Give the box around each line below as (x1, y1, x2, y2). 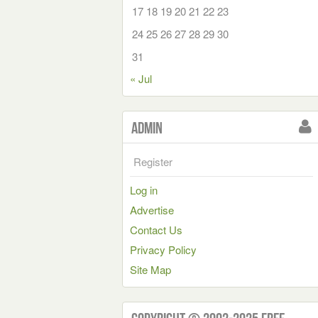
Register (133, 153, 172, 169)
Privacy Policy (130, 241, 197, 257)
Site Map (130, 261, 171, 277)
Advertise (130, 202, 174, 217)
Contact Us (130, 221, 182, 237)
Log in (130, 182, 158, 197)
